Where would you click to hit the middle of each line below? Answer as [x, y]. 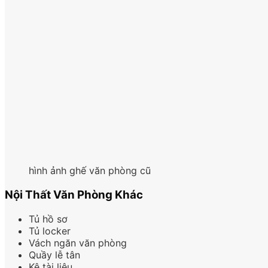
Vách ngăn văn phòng [78, 243]
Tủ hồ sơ [48, 219]
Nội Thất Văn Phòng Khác [74, 194]
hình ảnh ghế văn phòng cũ [90, 171]
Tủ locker [50, 231]
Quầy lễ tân [54, 255]
